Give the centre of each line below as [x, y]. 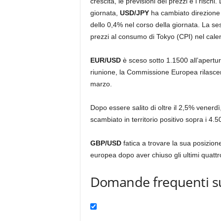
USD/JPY [135, 13]
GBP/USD [106, 143]
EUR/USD [106, 60]
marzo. [101, 84]
